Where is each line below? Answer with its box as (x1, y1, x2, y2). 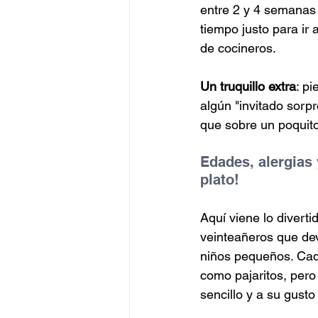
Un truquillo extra (200, 78, 296, 94)
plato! (200, 170, 239, 188)
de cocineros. (200, 40, 279, 55)
